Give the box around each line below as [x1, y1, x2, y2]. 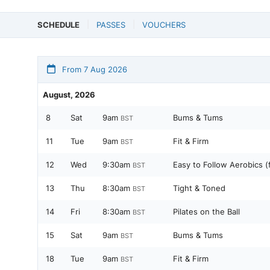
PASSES [96, 20, 125, 30]
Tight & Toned [173, 183, 225, 193]
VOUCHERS [142, 20, 186, 30]
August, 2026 [43, 90, 95, 100]
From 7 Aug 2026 [60, 64, 127, 75]
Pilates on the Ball [173, 207, 240, 217]
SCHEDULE [37, 20, 80, 30]
